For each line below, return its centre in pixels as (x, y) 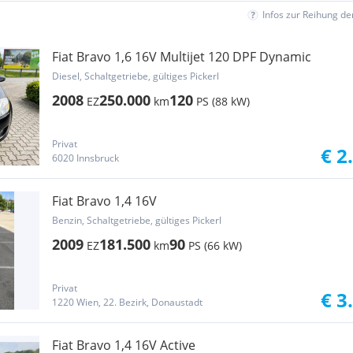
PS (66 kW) (215, 245)
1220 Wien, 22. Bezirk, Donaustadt (127, 302)
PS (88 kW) (223, 101)
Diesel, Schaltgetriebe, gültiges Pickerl (136, 76)
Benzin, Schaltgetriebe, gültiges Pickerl (137, 220)
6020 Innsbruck (85, 158)
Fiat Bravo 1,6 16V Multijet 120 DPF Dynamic (182, 57)
